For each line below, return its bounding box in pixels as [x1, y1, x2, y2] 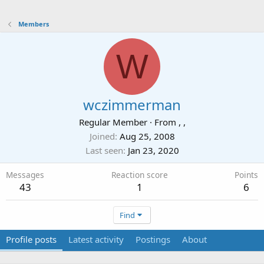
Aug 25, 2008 [119, 130, 175, 142]
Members [18, 19, 49, 28]
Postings [136, 233, 170, 245]
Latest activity [68, 233, 124, 245]
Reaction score [111, 169, 168, 180]
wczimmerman [83, 95, 181, 114]
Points [235, 169, 258, 180]
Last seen [85, 144, 123, 156]
